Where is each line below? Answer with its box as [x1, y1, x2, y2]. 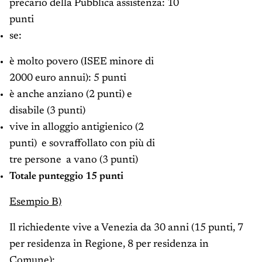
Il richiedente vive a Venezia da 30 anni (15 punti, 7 [9, 223, 243, 234]
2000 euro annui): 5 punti [9, 73, 126, 84]
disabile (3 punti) [9, 106, 85, 117]
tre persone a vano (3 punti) [9, 155, 138, 166]
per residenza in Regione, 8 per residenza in [9, 239, 209, 250]
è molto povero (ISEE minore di [9, 57, 154, 68]
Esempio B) [9, 197, 61, 208]
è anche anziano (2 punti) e [9, 89, 132, 101]
